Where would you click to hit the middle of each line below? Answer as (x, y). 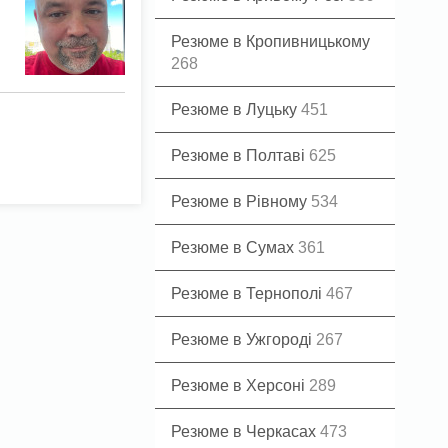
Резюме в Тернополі (248, 293)
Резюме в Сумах (234, 247)
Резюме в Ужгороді (243, 339)
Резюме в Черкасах (245, 431)
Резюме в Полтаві (240, 155)
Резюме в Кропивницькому (270, 41)
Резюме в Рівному (241, 201)
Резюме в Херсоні (240, 385)
